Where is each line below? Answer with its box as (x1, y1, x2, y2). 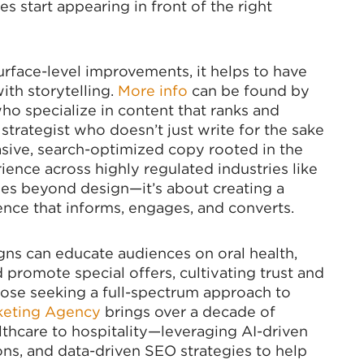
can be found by (188, 82, 310, 99)
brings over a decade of (101, 303, 275, 320)
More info (118, 82, 188, 99)
